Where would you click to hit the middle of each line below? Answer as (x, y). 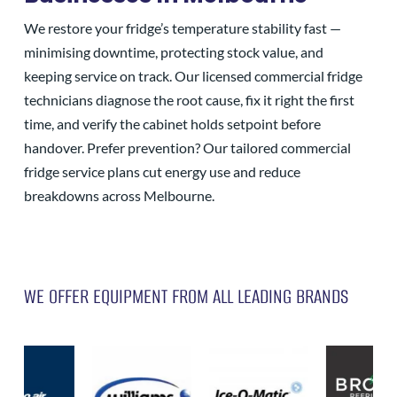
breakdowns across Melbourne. (119, 195)
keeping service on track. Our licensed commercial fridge (193, 75)
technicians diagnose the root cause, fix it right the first (189, 99)
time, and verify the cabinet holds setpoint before (172, 123)
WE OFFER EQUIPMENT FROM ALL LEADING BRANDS (186, 296)
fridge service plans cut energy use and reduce (162, 171)
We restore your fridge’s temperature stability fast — (183, 27)
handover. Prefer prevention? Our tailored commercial (187, 147)
